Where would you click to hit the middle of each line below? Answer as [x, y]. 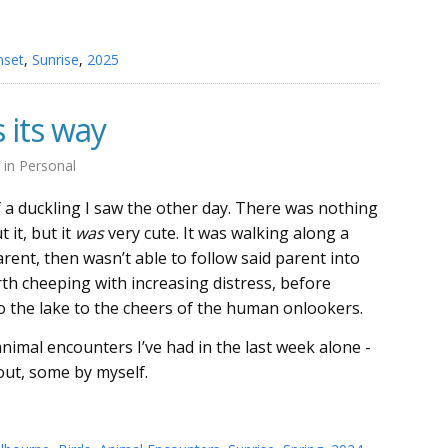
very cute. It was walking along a [226, 233]
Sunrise [55, 59]
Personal [47, 165]
